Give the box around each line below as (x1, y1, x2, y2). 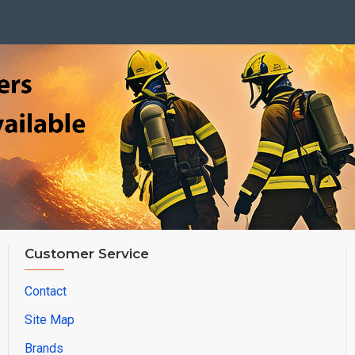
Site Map (24, 312, 74, 327)
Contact (24, 284, 67, 299)
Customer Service (24, 246, 149, 261)
